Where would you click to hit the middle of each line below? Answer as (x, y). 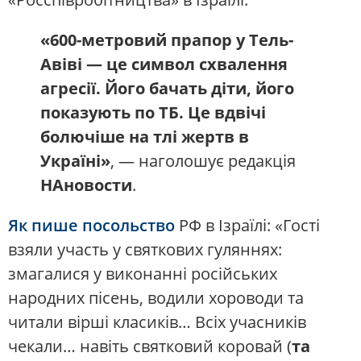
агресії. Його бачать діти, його (167, 88)
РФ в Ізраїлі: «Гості (247, 225)
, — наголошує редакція (203, 160)
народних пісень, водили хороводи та (156, 297)
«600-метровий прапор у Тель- (167, 39)
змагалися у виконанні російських (143, 273)
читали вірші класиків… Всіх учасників (157, 322)
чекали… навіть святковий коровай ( (150, 346)
